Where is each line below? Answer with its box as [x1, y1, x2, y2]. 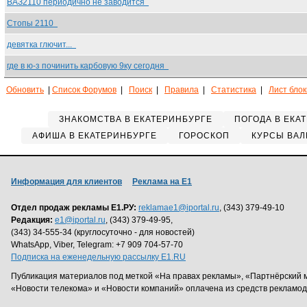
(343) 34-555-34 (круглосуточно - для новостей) [11, 228, 195, 237]
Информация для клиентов [11, 177, 122, 186]
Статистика [211, 85, 256, 95]
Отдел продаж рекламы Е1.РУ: [11, 203, 136, 212]
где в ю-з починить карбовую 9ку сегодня [7, 61, 169, 71]
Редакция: [11, 215, 53, 225]
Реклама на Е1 [132, 177, 192, 186]
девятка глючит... [7, 40, 76, 49]
